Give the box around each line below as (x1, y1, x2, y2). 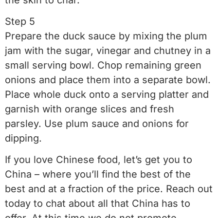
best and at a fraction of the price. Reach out (5, 183, 213, 195)
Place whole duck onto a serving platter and (5, 88, 209, 100)
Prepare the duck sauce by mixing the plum (5, 30, 207, 42)
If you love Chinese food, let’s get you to (5, 154, 192, 166)
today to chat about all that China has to (5, 198, 190, 210)
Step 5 (5, 15, 35, 27)
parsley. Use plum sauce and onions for (5, 117, 189, 129)
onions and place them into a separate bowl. (5, 73, 211, 86)
